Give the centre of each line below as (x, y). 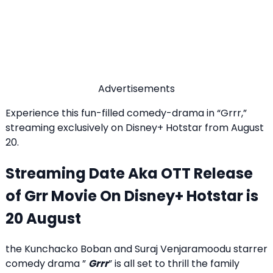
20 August (43, 218)
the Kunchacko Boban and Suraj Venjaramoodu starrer (136, 249)
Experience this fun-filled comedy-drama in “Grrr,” (126, 113)
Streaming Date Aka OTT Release (129, 173)
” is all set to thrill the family (174, 263)
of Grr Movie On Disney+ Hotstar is (132, 196)
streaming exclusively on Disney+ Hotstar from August (135, 127)
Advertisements (136, 88)
